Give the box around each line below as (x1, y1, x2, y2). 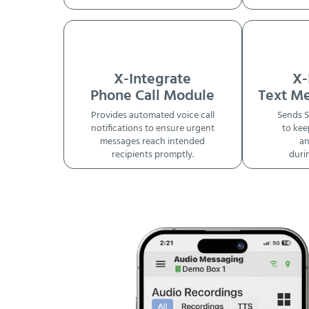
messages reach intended (100, 134, 206, 150)
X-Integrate (114, 67, 192, 92)
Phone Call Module (90, 83, 215, 108)
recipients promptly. (111, 147, 194, 163)
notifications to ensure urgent (90, 121, 215, 137)
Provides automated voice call (90, 108, 215, 124)
